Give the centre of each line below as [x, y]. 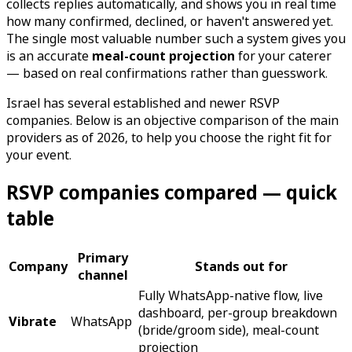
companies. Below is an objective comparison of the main [172, 120]
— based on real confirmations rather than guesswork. [167, 73]
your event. [39, 154]
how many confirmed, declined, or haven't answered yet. [170, 21]
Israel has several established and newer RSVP [143, 103]
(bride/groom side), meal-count [229, 330]
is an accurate [49, 55]
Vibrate [33, 321]
